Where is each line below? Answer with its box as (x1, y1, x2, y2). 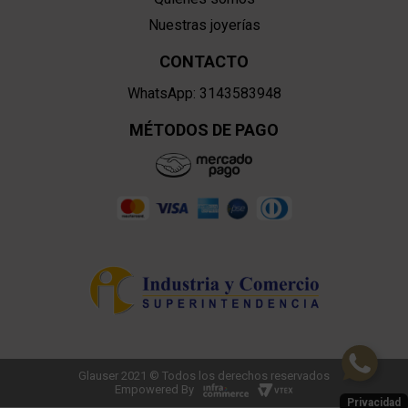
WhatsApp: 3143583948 (127, 85, 281, 103)
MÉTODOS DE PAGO (129, 120, 279, 140)
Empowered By (114, 382, 194, 397)
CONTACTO (159, 52, 249, 72)
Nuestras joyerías (148, 16, 260, 35)
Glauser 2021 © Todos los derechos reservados (78, 369, 330, 383)
